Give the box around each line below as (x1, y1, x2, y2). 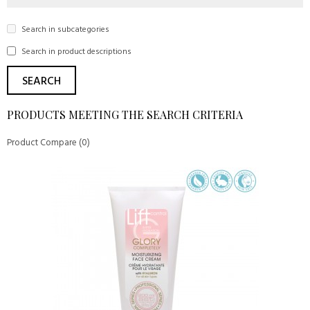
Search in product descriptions (19, 45, 131, 59)
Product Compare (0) (7, 136, 90, 150)
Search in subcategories (19, 23, 109, 37)
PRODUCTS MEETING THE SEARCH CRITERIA (7, 107, 243, 122)
